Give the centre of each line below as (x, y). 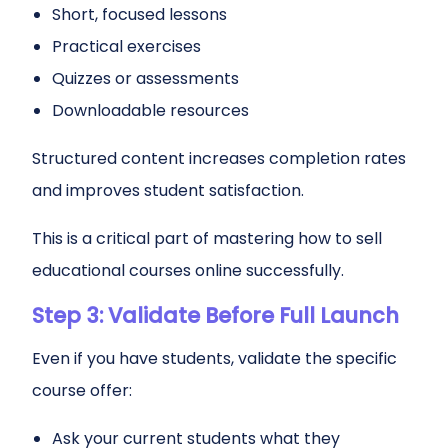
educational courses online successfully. (188, 270)
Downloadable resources (150, 110)
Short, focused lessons (139, 14)
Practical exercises (126, 46)
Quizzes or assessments (145, 78)
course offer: (82, 390)
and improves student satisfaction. (168, 190)
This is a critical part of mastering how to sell (207, 238)
